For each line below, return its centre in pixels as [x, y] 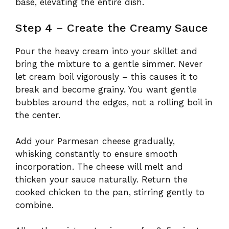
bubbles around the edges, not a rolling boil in [114, 102]
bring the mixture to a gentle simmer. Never [109, 64]
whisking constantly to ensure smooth [97, 154]
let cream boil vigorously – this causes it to [107, 77]
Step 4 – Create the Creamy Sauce [112, 28]
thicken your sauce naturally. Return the [101, 179]
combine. [35, 205]
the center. [38, 115]
